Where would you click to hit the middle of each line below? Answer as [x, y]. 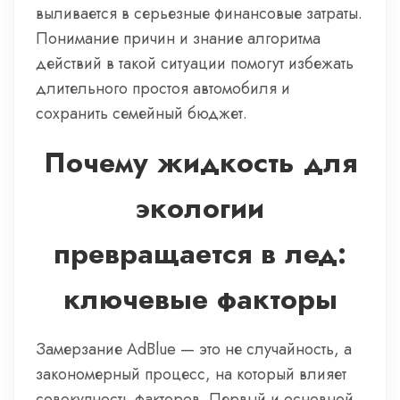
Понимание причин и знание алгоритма [178, 38]
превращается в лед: [200, 254]
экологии [200, 208]
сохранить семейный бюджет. [142, 113]
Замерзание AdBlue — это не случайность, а [194, 349]
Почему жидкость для [200, 162]
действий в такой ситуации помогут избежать [195, 63]
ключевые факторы [200, 299]
